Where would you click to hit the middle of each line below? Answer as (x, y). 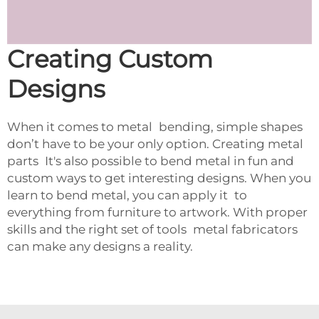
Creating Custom (110, 59)
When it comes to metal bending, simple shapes (155, 126)
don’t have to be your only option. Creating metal (155, 143)
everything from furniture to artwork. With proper (157, 212)
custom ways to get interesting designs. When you (159, 178)
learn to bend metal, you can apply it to (127, 195)
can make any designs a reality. (100, 246)
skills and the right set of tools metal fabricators (152, 229)
